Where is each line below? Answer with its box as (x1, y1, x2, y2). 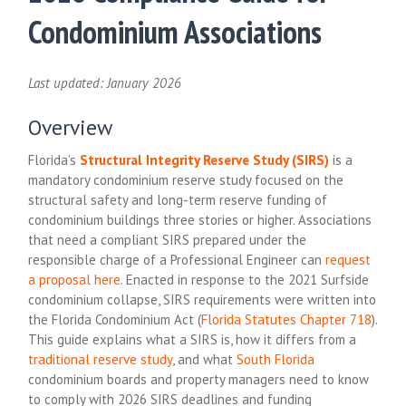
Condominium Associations (28, 12, 323, 53)
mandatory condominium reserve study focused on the (28, 170, 344, 188)
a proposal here (28, 270, 121, 288)
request (325, 250, 372, 268)
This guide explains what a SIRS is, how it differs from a (28, 330, 357, 348)
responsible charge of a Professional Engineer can (28, 250, 326, 268)
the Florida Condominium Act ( (28, 310, 202, 328)
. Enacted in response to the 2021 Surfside (121, 270, 370, 288)
